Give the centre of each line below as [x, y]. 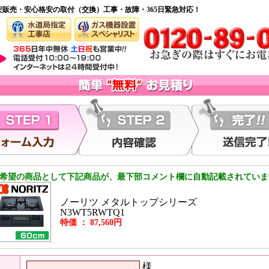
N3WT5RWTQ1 [92, 212]
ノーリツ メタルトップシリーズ [128, 202]
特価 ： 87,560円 [91, 222]
